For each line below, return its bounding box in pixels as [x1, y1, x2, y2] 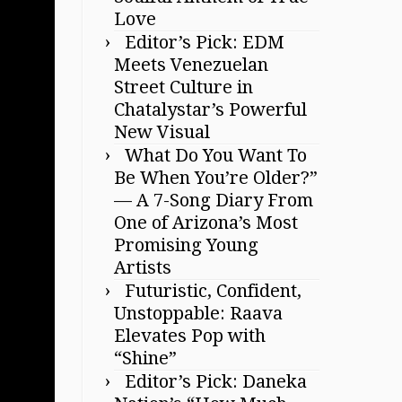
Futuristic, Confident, [125, 279, 301, 301]
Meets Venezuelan [114, 53, 268, 75]
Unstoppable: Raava [114, 301, 283, 324]
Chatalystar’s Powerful [114, 98, 307, 120]
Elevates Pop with [114, 324, 266, 346]
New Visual [114, 120, 210, 143]
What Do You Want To [125, 144, 307, 166]
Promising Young [114, 233, 258, 256]
